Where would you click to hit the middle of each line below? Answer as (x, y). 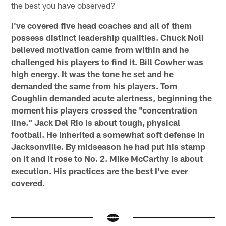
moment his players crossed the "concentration (104, 110)
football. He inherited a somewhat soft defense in (108, 134)
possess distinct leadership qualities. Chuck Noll (108, 37)
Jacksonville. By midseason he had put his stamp (108, 146)
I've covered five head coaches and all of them (102, 25)
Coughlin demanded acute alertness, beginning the (112, 98)
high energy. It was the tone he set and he (93, 73)
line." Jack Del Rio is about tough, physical (96, 122)
